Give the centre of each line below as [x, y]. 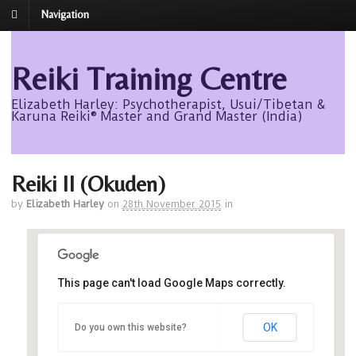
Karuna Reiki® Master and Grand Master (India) [157, 117]
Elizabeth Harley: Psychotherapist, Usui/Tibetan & [168, 105]
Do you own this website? [131, 327]
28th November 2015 [172, 204]
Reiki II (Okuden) [88, 184]
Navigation [65, 15]
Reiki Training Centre [149, 79]
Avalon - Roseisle [159, 335]
